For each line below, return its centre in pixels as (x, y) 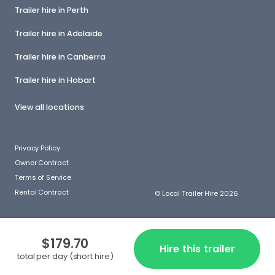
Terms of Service (43, 177)
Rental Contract (42, 192)
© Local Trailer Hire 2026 (196, 193)
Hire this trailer (197, 249)
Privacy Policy (37, 148)
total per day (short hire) (65, 256)
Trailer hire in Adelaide (59, 33)
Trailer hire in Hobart (55, 80)
